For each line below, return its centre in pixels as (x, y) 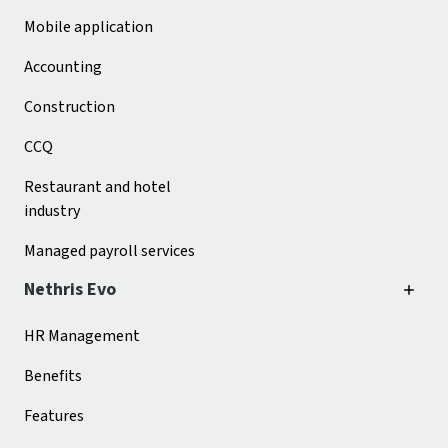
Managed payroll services (109, 251)
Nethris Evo (70, 290)
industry (52, 211)
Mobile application (88, 27)
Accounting (63, 67)
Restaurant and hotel (97, 187)
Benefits (53, 376)
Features (54, 416)
